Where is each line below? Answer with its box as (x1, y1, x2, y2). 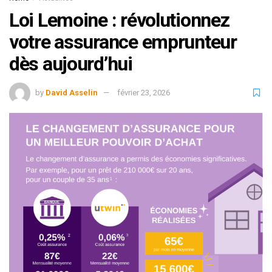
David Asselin (46, 87, 98, 97)
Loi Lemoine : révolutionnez (9, 8, 229, 32)
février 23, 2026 (117, 87, 170, 97)
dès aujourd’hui (9, 52, 132, 75)
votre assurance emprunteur (9, 30, 237, 53)
